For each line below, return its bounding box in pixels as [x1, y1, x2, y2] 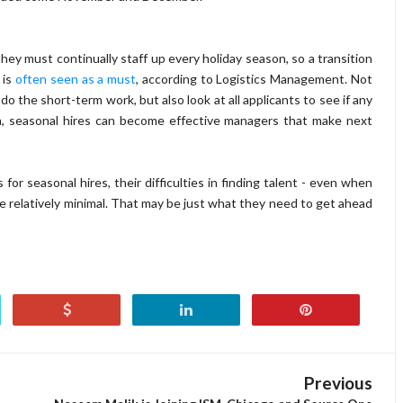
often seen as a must [15, 70, 137, 86]
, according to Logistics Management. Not [136, 70, 373, 86]
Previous [304, 372, 372, 393]
